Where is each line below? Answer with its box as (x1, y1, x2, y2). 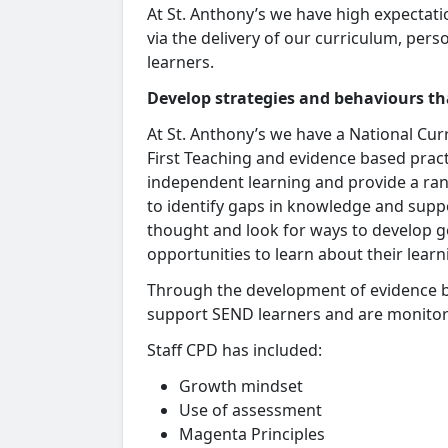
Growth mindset (179, 375, 303, 397)
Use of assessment (179, 399, 322, 421)
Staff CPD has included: (147, 339, 322, 361)
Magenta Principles (179, 423, 325, 445)
